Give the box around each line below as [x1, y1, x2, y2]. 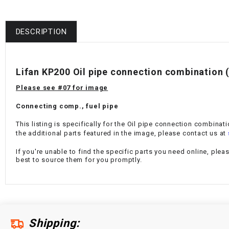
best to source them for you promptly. [16, 155, 142, 164]
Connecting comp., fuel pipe [16, 102, 119, 110]
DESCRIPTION [15, 27, 67, 36]
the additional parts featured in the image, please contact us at [16, 129, 226, 138]
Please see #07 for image [16, 84, 108, 92]
